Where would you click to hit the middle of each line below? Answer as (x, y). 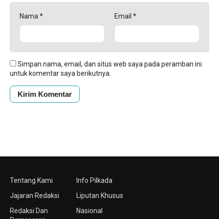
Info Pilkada (94, 180)
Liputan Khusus (99, 196)
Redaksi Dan (29, 211)
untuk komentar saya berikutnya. (60, 73)
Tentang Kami (31, 180)
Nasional (89, 211)
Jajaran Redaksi (34, 196)
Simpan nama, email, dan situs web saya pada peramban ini (110, 64)
